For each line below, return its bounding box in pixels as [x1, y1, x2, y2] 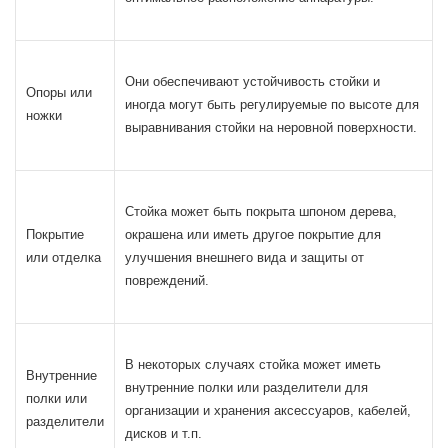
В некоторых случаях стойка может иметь [125, 357, 381, 372]
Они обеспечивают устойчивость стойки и [125, 74, 380, 89]
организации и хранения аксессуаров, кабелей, [125, 403, 411, 418]
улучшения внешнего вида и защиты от [125, 250, 364, 265]
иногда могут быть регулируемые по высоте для [125, 97, 419, 112]
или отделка [26, 250, 101, 265]
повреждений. [125, 273, 209, 288]
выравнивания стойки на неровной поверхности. [125, 120, 417, 135]
